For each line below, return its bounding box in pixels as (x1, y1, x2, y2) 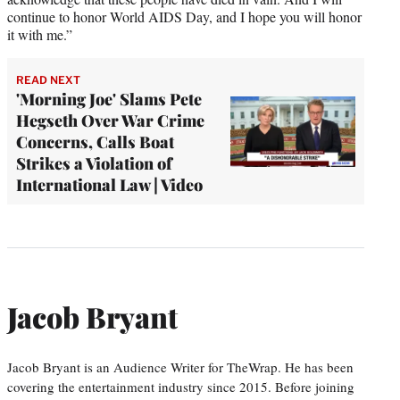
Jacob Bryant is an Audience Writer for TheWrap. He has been (7, 357, 354, 376)
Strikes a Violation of (16, 153, 172, 175)
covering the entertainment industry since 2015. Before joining (7, 377, 354, 396)
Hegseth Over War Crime (16, 110, 204, 132)
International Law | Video (16, 174, 203, 196)
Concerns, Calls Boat (16, 131, 174, 154)
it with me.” (7, 25, 72, 45)
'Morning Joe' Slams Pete (16, 88, 202, 111)
